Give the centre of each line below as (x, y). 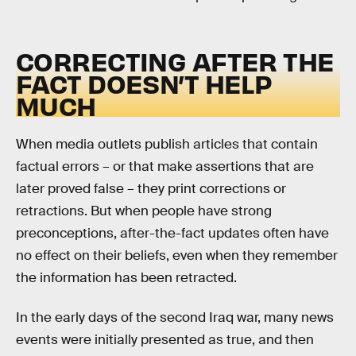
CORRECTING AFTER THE (175, 60)
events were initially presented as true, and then (165, 339)
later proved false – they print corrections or (151, 189)
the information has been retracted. (126, 278)
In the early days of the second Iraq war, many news (175, 317)
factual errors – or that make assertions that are (165, 167)
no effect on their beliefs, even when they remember (177, 256)
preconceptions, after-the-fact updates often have (172, 234)
